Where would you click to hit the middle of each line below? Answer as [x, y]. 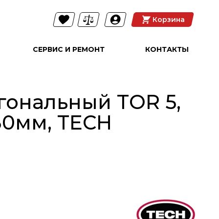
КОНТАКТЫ [167, 49]
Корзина [169, 20]
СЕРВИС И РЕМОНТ [68, 49]
